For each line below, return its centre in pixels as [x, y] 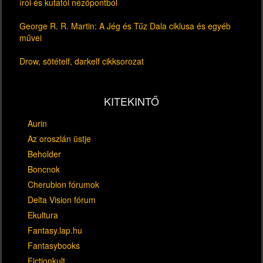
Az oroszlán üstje [59, 138]
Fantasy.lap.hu [55, 230]
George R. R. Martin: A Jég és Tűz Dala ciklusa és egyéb [125, 26]
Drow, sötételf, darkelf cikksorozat [82, 61]
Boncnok [44, 169]
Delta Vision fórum [62, 199]
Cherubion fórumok [63, 184]
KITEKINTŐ [131, 101]
